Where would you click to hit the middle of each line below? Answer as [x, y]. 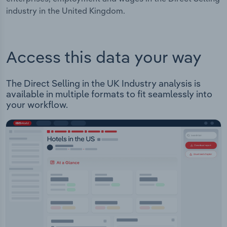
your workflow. [37, 105]
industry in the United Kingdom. [66, 10]
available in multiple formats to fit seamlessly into [109, 94]
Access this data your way [104, 57]
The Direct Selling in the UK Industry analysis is [103, 84]
